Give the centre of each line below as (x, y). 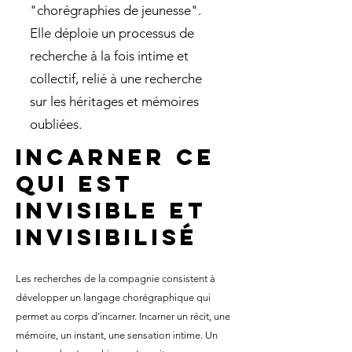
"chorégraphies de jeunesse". (115, 10)
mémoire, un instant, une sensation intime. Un (117, 335)
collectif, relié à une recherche (116, 79)
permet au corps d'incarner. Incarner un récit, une (123, 316)
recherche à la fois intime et (109, 56)
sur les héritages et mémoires (114, 101)
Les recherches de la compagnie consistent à (115, 279)
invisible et (111, 211)
